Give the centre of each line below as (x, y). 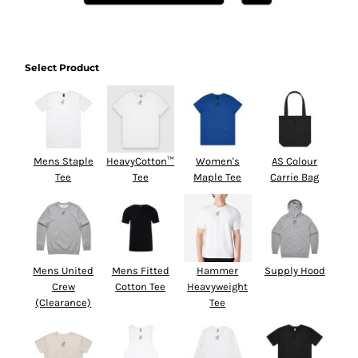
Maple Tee (218, 177)
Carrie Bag (295, 177)
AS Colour (295, 161)
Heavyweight (218, 286)
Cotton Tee (141, 286)
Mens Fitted (140, 270)
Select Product (62, 67)
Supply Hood (294, 270)
